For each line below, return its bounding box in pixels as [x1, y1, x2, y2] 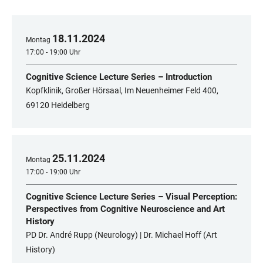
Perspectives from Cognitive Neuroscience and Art [26, 204, 225, 215]
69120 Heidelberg [26, 100, 90, 110]
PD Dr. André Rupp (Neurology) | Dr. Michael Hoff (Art [26, 230, 217, 240]
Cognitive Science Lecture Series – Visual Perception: [26, 191, 237, 203]
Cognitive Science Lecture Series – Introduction [26, 72, 212, 83]
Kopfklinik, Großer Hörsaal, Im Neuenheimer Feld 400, [26, 86, 218, 96]
